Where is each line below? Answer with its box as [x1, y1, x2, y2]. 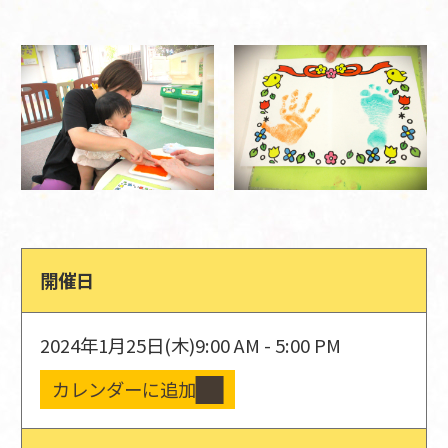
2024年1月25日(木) [40, 331, 196, 358]
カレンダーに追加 [51, 376, 196, 403]
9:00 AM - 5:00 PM [195, 331, 342, 358]
